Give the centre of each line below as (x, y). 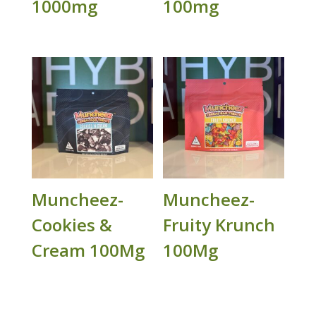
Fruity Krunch (219, 224)
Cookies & (72, 224)
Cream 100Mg (88, 250)
